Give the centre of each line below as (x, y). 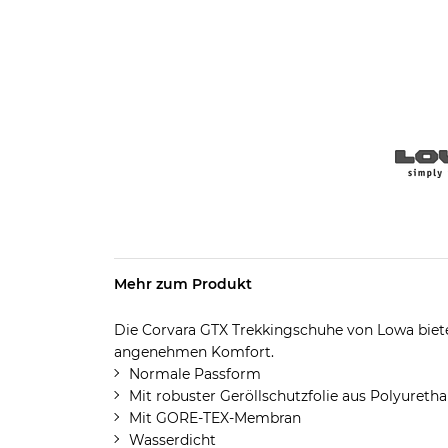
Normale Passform (194, 374)
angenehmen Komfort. (193, 352)
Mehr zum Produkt (182, 284)
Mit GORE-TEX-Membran (214, 418)
